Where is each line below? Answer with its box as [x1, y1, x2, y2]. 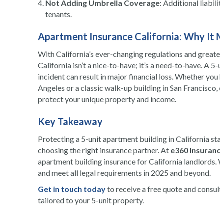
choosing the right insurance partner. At [38, 145, 170, 155]
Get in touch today [38, 184, 106, 194]
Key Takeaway [38, 115, 103, 128]
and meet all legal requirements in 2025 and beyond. [38, 168, 211, 178]
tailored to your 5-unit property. [38, 195, 144, 205]
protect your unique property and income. [38, 94, 176, 104]
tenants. [45, 9, 72, 19]
